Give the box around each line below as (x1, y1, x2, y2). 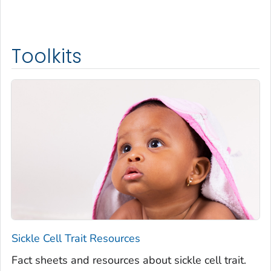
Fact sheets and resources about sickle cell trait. (11, 253, 246, 268)
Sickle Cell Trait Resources (11, 231, 140, 246)
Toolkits (11, 43, 82, 70)
